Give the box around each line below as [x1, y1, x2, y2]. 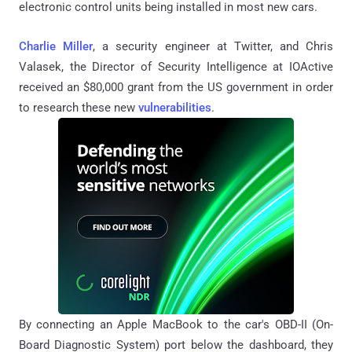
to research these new [19, 101, 138, 115]
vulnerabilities [138, 101, 211, 115]
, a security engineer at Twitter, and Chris [93, 39, 333, 54]
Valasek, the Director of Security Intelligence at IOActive [19, 60, 333, 75]
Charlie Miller [19, 39, 93, 54]
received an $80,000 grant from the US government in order [19, 80, 333, 95]
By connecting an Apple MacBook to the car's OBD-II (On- [19, 317, 333, 332]
